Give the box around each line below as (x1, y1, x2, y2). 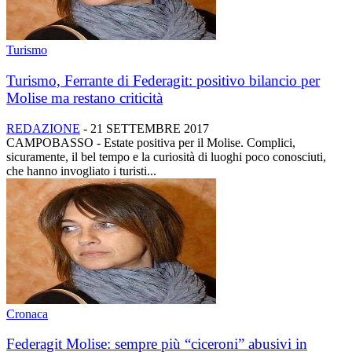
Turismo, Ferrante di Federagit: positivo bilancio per (6, 72, 320, 90)
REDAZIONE (6, 121, 80, 135)
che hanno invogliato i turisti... (6, 163, 156, 178)
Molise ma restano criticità (6, 90, 163, 107)
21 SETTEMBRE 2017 (90, 121, 209, 135)
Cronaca (6, 306, 48, 321)
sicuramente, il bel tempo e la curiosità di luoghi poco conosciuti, (6, 149, 326, 163)
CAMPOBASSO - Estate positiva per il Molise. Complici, (6, 135, 295, 149)
